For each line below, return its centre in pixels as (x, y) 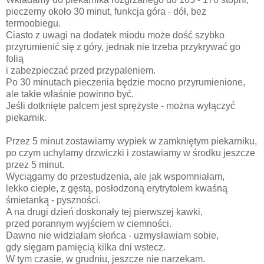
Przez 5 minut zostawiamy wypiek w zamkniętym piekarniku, (131, 141)
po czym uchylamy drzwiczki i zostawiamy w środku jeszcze (131, 153)
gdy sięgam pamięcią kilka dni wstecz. (86, 247)
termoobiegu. (33, 24)
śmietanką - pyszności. (53, 200)
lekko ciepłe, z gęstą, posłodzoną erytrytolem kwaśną (117, 189)
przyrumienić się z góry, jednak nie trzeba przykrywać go (123, 47)
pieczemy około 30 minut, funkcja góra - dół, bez (106, 12)
